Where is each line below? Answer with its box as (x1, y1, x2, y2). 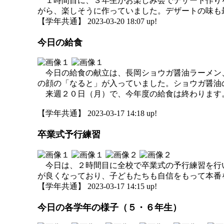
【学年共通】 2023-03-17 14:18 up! (37, 109, 157, 117)
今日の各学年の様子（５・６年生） (37, 202, 181, 212)
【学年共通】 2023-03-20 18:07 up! (37, 16, 157, 25)
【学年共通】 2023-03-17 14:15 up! (37, 181, 157, 190)
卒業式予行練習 (37, 129, 100, 140)
